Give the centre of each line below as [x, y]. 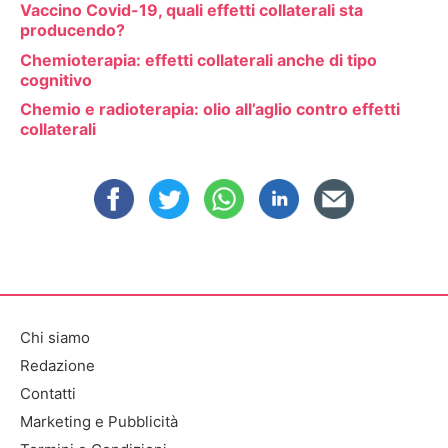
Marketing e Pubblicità [99, 421]
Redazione [57, 365]
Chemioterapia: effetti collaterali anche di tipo [198, 59]
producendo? [72, 30]
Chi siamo [55, 337]
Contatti [48, 393]
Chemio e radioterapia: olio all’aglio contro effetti [210, 109]
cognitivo [56, 79]
